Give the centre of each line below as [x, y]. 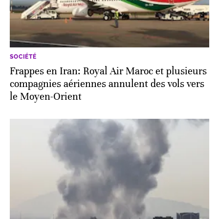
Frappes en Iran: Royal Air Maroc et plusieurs [108, 71]
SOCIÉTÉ [23, 56]
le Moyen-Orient [46, 96]
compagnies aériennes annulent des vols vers [107, 84]
